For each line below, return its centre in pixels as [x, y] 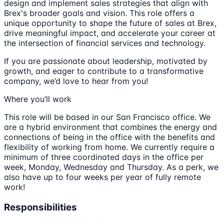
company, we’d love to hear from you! [76, 81]
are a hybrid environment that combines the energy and [110, 127]
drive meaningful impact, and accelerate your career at [110, 33]
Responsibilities [40, 207]
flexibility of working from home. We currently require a [109, 147]
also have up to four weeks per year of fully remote [102, 177]
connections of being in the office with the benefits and [109, 137]
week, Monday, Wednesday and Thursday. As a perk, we [111, 167]
